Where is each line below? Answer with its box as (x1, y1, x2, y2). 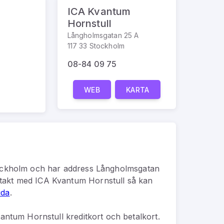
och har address (27, 163, 96, 173)
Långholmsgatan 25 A (67, 31, 139, 39)
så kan (124, 175, 153, 185)
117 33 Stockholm (67, 41, 125, 50)
